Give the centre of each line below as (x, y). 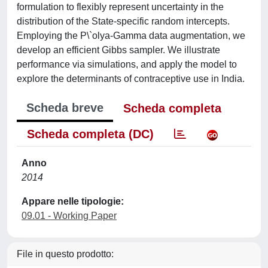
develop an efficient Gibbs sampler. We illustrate (118, 50)
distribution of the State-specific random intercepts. (123, 21)
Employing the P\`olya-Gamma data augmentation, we (131, 36)
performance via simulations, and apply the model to (127, 64)
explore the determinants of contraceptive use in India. (131, 79)
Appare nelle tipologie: (73, 201)
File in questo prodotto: (65, 254)
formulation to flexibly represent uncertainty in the (120, 7)
